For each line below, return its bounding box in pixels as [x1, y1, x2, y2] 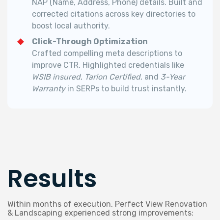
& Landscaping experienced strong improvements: [7, 208, 193, 218]
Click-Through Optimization [32, 36, 148, 46]
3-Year [161, 72, 185, 82]
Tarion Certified [84, 72, 140, 82]
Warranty [32, 83, 65, 93]
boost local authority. [32, 21, 110, 30]
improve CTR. [32, 60, 82, 70]
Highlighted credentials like [82, 60, 184, 70]
